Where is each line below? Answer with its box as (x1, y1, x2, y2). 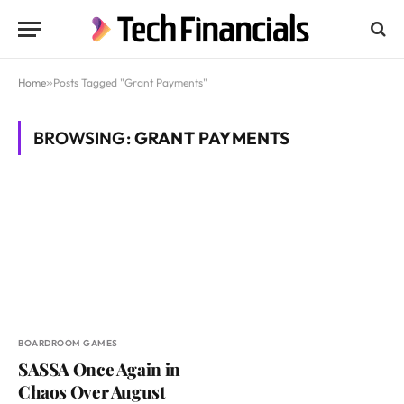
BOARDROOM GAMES (18, 337, 118, 350)
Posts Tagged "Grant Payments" (53, 76, 207, 89)
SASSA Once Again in (18, 357, 180, 381)
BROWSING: (33, 127, 134, 149)
